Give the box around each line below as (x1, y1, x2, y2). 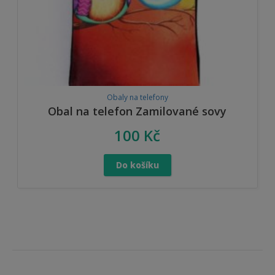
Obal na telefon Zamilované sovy (48, 103, 227, 118)
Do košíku (115, 158, 159, 171)
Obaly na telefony (106, 91, 168, 103)
